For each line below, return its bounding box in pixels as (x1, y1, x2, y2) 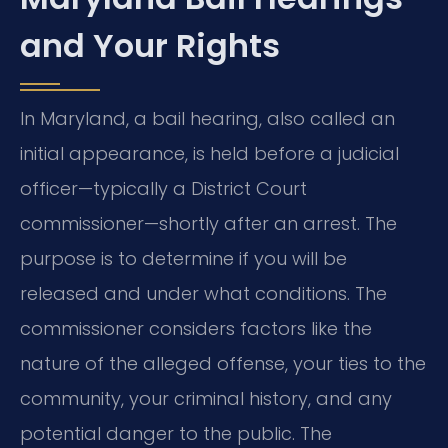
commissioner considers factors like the (20, 316, 372, 342)
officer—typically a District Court (20, 176, 307, 202)
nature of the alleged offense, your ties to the (20, 351, 426, 377)
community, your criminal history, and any (20, 386, 392, 412)
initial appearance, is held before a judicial (20, 141, 399, 167)
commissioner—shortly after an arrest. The (20, 211, 397, 237)
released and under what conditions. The (20, 281, 387, 307)
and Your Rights (20, 23, 280, 69)
